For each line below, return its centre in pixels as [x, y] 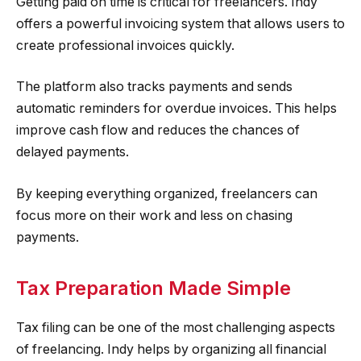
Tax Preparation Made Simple [154, 288]
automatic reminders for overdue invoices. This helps [176, 109]
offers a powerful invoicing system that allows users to [180, 23]
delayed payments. [73, 152]
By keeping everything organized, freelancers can [167, 194]
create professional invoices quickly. [125, 45]
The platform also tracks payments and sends [154, 87]
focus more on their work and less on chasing [154, 216]
